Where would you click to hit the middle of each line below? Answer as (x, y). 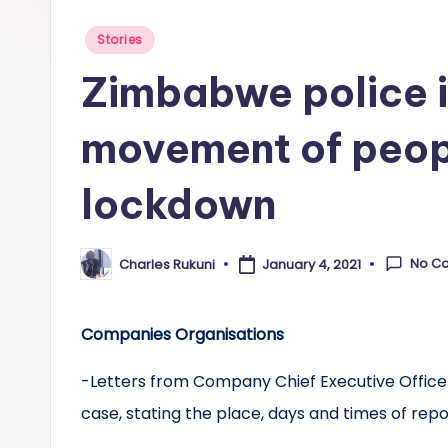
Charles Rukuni (167, 264)
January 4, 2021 (311, 264)
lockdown (178, 204)
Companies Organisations (182, 334)
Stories (120, 39)
